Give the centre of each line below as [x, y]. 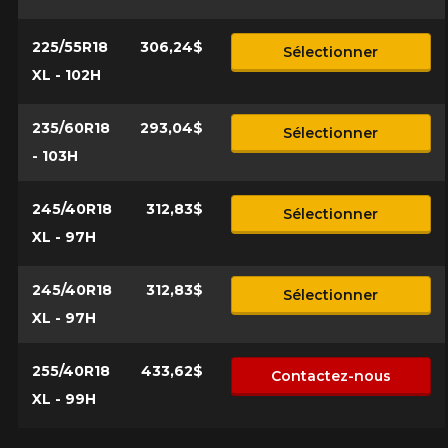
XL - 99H [63, 399]
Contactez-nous [330, 375]
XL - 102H [66, 75]
